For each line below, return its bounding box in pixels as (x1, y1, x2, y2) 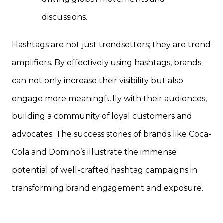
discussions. (42, 12, 88, 22)
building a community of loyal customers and (12, 111, 192, 121)
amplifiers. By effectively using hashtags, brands (12, 58, 201, 68)
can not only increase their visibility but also (12, 76, 183, 86)
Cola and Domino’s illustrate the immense (12, 147, 177, 157)
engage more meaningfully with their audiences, (12, 94, 207, 104)
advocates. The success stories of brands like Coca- (12, 129, 211, 139)
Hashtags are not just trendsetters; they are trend (12, 40, 211, 50)
